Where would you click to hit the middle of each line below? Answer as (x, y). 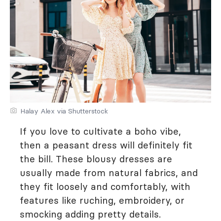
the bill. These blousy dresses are (96, 159)
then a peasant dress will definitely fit (106, 145)
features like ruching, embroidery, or (102, 200)
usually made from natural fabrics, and (109, 173)
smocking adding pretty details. (90, 214)
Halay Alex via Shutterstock (64, 111)
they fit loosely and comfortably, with (105, 186)
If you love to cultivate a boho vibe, (100, 131)
